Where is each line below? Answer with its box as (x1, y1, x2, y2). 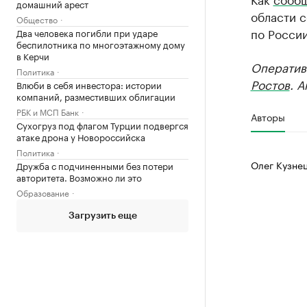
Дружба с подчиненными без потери (16, 158, 173, 172)
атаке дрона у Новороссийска (16, 130, 145, 143)
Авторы (250, 109, 285, 124)
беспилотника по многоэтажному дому (16, 37, 185, 51)
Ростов (250, 75, 290, 93)
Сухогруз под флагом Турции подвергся (16, 118, 188, 132)
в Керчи (16, 49, 49, 62)
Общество (16, 12, 58, 25)
